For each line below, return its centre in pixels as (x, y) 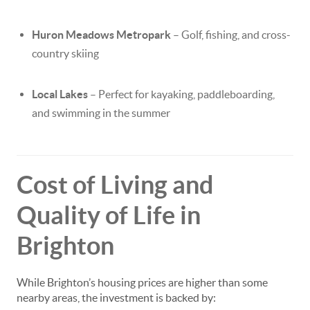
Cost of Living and (115, 184)
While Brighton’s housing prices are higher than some (142, 282)
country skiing (65, 53)
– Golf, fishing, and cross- (231, 35)
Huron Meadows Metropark (101, 35)
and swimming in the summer (101, 113)
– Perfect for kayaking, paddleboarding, (181, 94)
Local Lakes (60, 94)
